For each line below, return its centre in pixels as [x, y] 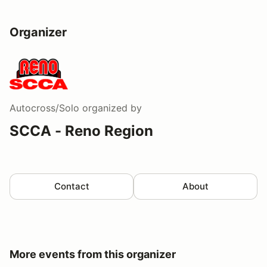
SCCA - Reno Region [81, 131]
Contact [72, 186]
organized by [111, 108]
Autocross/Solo [44, 108]
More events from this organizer [93, 254]
